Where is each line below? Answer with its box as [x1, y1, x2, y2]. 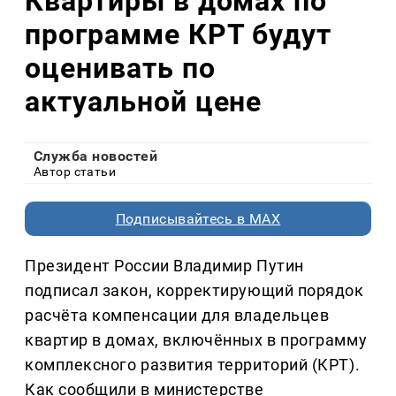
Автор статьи [34, 164, 117, 179]
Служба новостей [34, 147, 158, 164]
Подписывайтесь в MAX [115, 209, 281, 227]
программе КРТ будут [25, 18, 332, 52]
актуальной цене [25, 85, 263, 119]
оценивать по [25, 51, 216, 86]
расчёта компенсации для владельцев [25, 305, 330, 324]
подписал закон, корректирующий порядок [25, 280, 364, 300]
